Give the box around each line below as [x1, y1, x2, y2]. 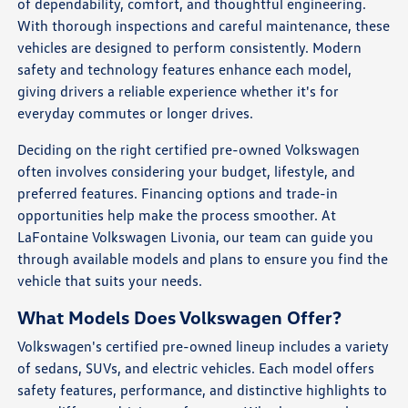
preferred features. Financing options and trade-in [17, 184, 339, 203]
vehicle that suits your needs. [17, 271, 203, 291]
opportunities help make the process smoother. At [17, 206, 337, 225]
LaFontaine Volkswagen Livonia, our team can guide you [17, 228, 374, 247]
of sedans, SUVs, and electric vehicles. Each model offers [17, 359, 375, 378]
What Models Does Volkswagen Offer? [17, 306, 342, 329]
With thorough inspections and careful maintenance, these [17, 16, 391, 36]
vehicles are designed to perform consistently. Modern [17, 38, 362, 57]
